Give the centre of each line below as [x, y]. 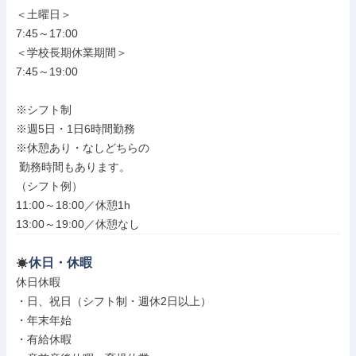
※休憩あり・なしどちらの [83, 148]
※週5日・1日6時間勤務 [75, 129]
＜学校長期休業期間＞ [72, 52]
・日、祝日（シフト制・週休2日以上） [114, 301]
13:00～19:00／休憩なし [78, 224]
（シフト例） [49, 186]
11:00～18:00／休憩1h [73, 205]
